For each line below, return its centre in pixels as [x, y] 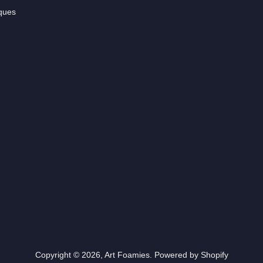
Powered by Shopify [191, 255]
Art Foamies [127, 255]
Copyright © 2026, [70, 255]
